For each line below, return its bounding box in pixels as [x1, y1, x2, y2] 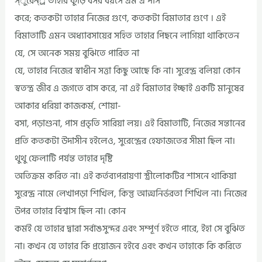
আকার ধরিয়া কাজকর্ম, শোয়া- [15, 98, 122, 114]
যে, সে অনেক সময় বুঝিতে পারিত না [15, 46, 140, 61]
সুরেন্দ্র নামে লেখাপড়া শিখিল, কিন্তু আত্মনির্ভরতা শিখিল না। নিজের [15, 186, 247, 202]
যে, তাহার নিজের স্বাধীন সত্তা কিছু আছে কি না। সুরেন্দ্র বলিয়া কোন [15, 63, 241, 79]
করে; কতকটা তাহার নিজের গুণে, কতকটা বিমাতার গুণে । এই [15, 11, 226, 26]
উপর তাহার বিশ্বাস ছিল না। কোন [15, 204, 126, 219]
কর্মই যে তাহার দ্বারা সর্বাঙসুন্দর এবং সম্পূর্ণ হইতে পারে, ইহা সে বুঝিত [15, 221, 246, 237]
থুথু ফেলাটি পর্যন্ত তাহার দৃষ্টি [15, 151, 113, 167]
